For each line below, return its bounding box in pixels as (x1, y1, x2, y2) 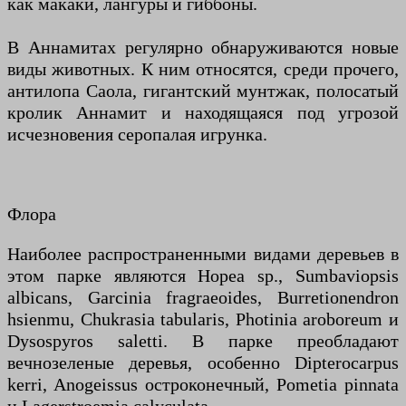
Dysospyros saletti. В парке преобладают (7, 331, 399, 352)
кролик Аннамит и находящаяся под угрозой (7, 102, 399, 123)
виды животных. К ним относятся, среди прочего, (7, 59, 399, 80)
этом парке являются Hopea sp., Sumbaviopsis (7, 266, 399, 286)
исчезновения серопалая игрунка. (7, 124, 267, 145)
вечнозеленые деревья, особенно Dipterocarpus (7, 353, 399, 373)
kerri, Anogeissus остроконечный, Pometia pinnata (7, 374, 399, 395)
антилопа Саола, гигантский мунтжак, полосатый (7, 81, 399, 101)
